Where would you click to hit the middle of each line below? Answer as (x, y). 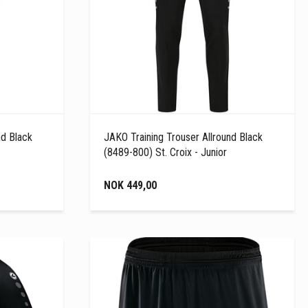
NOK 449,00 (131, 185)
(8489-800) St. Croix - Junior (166, 152)
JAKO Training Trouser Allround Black (184, 137)
